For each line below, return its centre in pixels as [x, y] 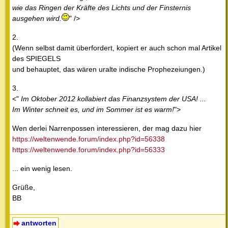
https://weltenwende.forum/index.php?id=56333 [89, 150]
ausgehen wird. [37, 19]
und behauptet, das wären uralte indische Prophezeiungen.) [109, 69]
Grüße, [24, 188]
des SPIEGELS [36, 59]
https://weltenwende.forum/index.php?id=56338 [89, 139]
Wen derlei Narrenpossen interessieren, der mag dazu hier [107, 129]
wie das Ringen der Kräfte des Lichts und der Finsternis [102, 8]
